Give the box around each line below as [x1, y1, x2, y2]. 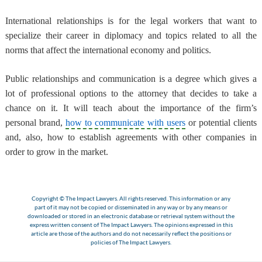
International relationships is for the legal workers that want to [5, 16, 257, 26]
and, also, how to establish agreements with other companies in [5, 132, 257, 143]
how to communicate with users [65, 118, 185, 128]
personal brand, [5, 118, 66, 128]
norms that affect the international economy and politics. [5, 45, 211, 56]
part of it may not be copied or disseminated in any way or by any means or [35, 203, 227, 211]
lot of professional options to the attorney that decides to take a [5, 88, 257, 99]
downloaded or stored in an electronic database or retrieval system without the [27, 212, 235, 219]
